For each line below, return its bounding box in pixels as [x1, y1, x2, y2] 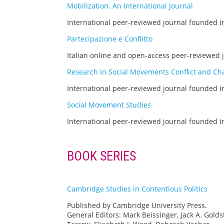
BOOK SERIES [67, 148, 136, 163]
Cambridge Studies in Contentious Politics [67, 183, 208, 193]
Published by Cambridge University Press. [67, 200, 207, 210]
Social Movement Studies [67, 99, 151, 109]
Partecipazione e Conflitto [67, 33, 153, 43]
